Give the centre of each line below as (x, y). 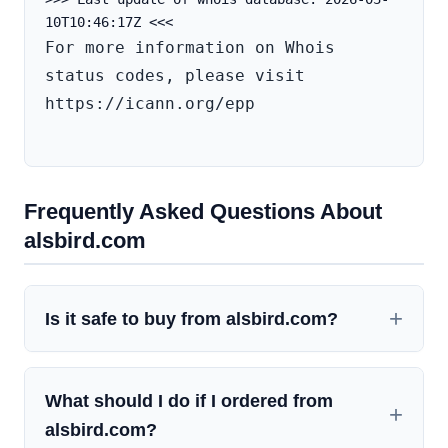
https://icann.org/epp (150, 104)
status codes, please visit (175, 76)
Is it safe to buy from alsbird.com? (191, 319)
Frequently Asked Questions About (203, 212)
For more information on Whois (190, 48)
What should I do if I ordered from (189, 401)
